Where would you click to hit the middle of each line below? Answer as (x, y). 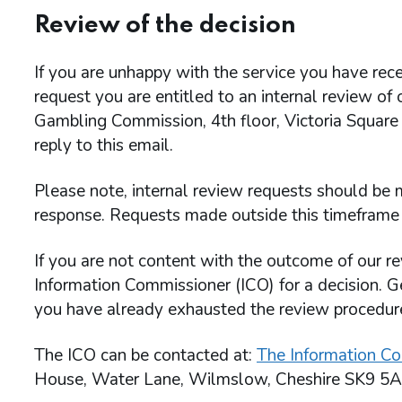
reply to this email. (104, 145)
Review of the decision (165, 26)
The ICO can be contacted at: (145, 355)
